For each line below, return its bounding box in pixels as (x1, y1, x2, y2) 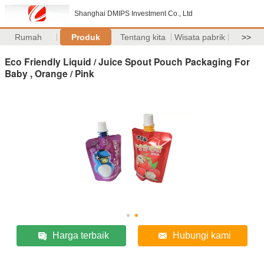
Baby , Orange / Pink (5, 66, 94, 80)
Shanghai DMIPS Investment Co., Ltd (74, 9, 193, 18)
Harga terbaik (52, 230, 110, 240)
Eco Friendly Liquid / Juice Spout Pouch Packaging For (5, 54, 250, 68)
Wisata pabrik (174, 32, 226, 42)
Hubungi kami (173, 230, 232, 240)
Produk (71, 32, 100, 42)
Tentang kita (120, 32, 166, 42)
